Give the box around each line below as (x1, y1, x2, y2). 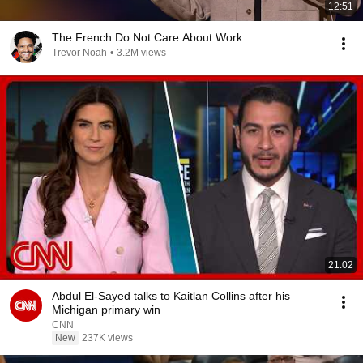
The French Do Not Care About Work (52, 31, 242, 44)
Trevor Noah (52, 47, 107, 58)
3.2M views (117, 47, 166, 58)
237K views (82, 332, 133, 344)
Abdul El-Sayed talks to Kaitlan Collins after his (52, 289, 290, 302)
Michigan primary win (52, 303, 160, 316)
